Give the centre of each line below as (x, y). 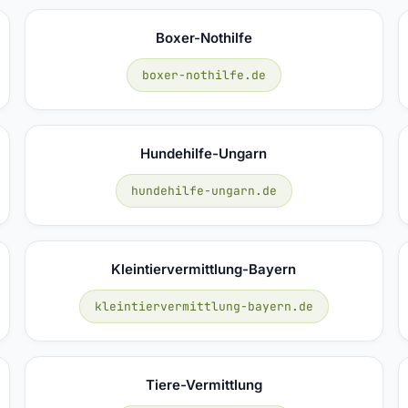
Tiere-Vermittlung (204, 384)
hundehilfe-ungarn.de (204, 190)
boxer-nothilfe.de (204, 75)
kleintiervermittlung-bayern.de (204, 306)
